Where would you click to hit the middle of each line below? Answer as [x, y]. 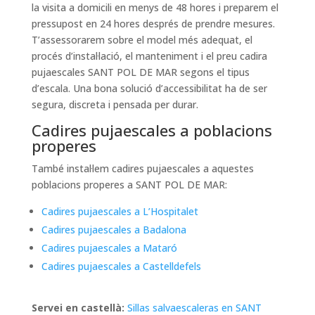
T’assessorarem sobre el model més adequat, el [142, 40]
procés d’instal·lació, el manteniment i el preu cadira [149, 56]
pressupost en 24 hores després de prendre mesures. [153, 24]
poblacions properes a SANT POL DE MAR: [129, 185]
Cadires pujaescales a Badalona [114, 230]
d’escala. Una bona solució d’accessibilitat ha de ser [149, 89]
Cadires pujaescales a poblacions [152, 130]
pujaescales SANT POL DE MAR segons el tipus [140, 72]
